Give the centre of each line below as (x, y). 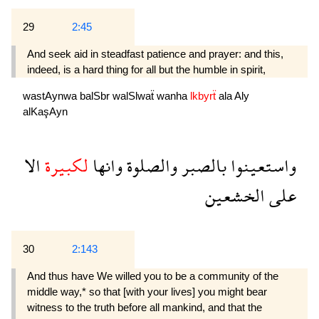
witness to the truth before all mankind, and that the (145, 307)
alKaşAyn (45, 111)
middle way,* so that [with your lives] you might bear (147, 291)
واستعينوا (261, 165)
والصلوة (150, 165)
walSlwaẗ (135, 95)
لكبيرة (64, 165)
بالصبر (202, 165)
